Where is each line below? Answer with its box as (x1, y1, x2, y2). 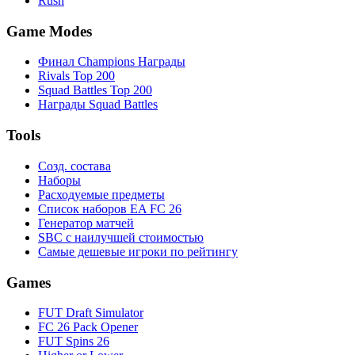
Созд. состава (38, 158, 111, 173)
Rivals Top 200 (38, 69, 115, 83)
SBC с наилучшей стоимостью (38, 230, 204, 244)
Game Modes (6, 22, 92, 40)
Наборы (38, 173, 81, 187)
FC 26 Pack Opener (38, 320, 138, 334)
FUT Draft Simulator (38, 306, 143, 320)
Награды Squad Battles (38, 97, 158, 112)
